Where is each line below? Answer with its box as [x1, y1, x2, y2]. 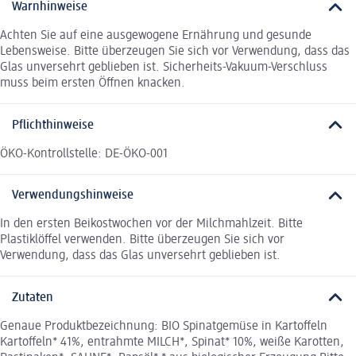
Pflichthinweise [12, 118, 94, 132]
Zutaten [12, 291, 53, 304]
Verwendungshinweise [12, 189, 133, 203]
